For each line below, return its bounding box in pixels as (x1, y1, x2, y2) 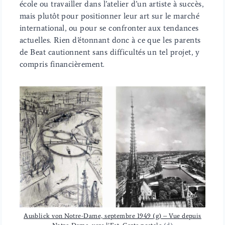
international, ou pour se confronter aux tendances (19, 23, 199, 33)
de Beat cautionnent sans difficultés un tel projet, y (19, 47, 200, 57)
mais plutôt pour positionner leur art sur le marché (19, 11, 200, 21)
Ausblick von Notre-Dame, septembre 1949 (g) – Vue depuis (24, 211, 201, 219)
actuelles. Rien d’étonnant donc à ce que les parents (19, 35, 201, 45)
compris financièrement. (19, 59, 105, 69)
